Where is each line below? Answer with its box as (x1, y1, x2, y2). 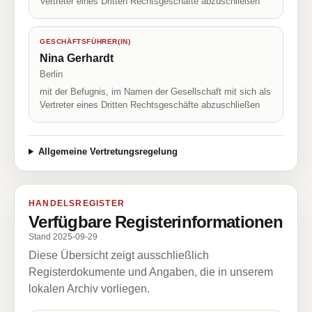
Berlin (40, 69, 63, 79)
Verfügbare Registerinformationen (29, 212, 283, 231)
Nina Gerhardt (40, 52, 114, 64)
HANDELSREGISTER (29, 198, 125, 208)
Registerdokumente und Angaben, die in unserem (29, 266, 273, 278)
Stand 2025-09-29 (29, 232, 97, 242)
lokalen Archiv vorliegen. (29, 283, 150, 295)
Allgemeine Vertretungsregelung (38, 146, 178, 157)
